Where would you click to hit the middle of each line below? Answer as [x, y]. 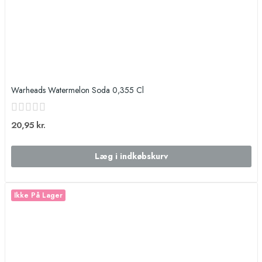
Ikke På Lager [38, 196]
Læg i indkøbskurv [131, 156]
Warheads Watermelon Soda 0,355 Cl [77, 90]
